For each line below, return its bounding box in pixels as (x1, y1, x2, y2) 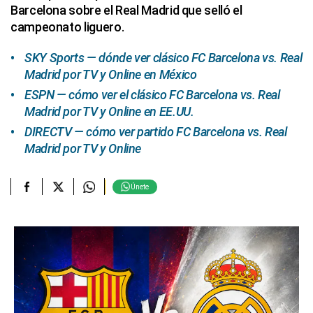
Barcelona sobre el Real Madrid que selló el (10, 3, 242, 17)
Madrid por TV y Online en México (24, 67, 197, 82)
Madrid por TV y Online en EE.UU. (24, 104, 194, 119)
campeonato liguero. (10, 20, 124, 34)
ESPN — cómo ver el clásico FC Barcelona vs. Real (24, 87, 280, 102)
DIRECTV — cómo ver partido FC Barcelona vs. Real (24, 124, 287, 139)
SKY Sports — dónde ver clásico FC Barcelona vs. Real (24, 50, 303, 65)
